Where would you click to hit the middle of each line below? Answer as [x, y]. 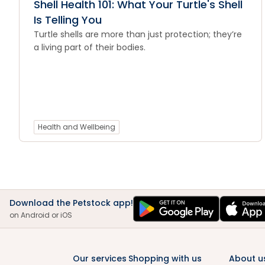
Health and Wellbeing [77, 127]
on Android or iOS [41, 215]
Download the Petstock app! [71, 203]
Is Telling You [68, 20]
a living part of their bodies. [90, 47]
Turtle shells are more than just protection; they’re [138, 34]
